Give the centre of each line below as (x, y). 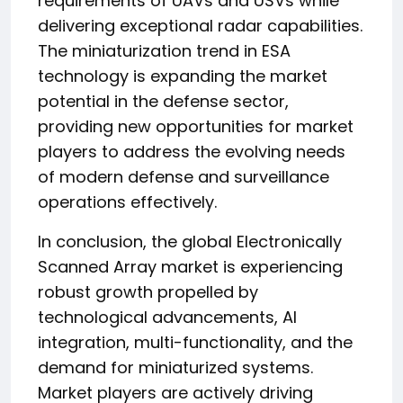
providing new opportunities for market (196, 126)
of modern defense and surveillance (184, 177)
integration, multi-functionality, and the (195, 342)
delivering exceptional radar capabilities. (200, 26)
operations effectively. (127, 202)
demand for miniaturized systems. (175, 367)
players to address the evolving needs (192, 152)
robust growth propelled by (148, 292)
